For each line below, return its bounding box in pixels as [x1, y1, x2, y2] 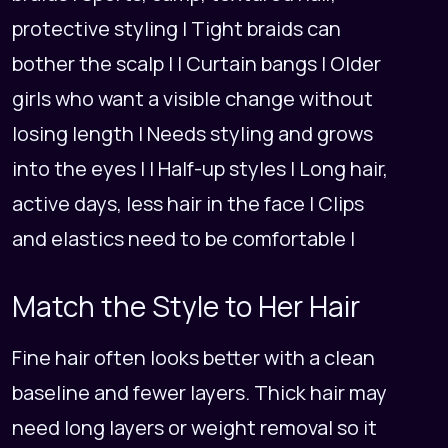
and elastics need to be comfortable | [12, 225, 355, 253]
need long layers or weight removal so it [12, 414, 377, 442]
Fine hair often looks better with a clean [12, 344, 375, 372]
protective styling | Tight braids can [12, 15, 341, 43]
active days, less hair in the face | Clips [12, 190, 364, 218]
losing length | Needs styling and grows [12, 120, 373, 148]
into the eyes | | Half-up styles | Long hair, [12, 155, 388, 183]
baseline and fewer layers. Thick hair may [12, 379, 387, 407]
